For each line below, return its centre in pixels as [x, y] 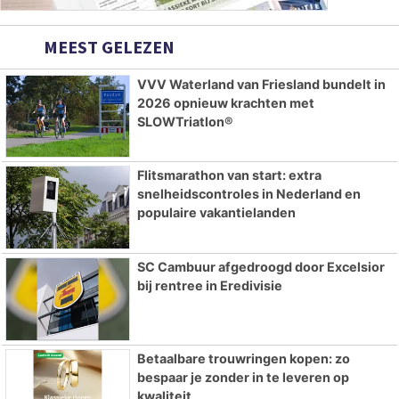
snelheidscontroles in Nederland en [248, 194]
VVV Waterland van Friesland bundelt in [261, 84]
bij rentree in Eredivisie [209, 286]
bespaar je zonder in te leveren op [243, 377]
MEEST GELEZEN [107, 46]
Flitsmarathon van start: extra [229, 175]
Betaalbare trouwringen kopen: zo [243, 358]
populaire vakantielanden [216, 213]
